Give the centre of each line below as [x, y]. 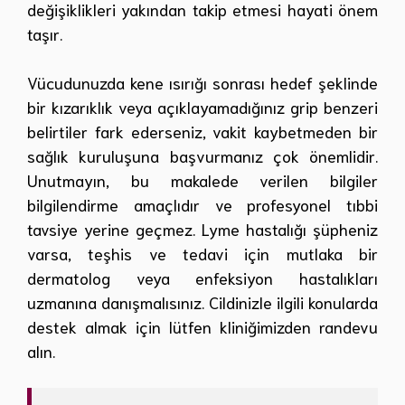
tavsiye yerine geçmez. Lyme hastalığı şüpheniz [202, 228]
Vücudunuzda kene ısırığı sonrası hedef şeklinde [202, 82]
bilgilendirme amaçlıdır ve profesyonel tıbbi [202, 204]
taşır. [45, 33]
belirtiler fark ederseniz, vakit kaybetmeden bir [202, 131]
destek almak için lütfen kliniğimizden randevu [202, 326]
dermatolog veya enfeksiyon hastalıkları [202, 277]
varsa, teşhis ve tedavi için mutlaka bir [202, 253]
